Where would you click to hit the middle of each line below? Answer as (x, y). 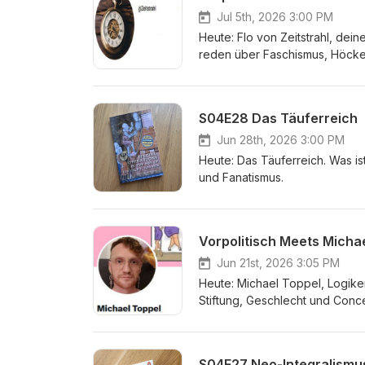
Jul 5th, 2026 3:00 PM (275, 17)
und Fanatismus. (241, 177)
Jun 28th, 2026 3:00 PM (281, 140)
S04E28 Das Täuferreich (278, 118)
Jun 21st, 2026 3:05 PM (278, 263)
